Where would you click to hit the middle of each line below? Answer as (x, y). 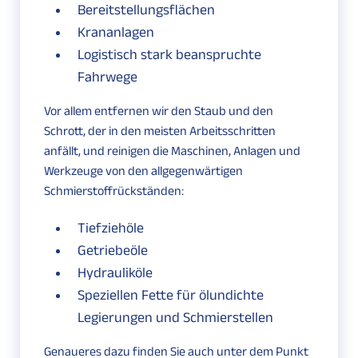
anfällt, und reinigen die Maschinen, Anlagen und (172, 151)
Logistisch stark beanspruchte (169, 55)
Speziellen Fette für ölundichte (171, 295)
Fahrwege (107, 77)
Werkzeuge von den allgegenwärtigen (143, 171)
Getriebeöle (113, 251)
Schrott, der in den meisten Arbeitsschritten (160, 131)
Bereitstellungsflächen (146, 10)
